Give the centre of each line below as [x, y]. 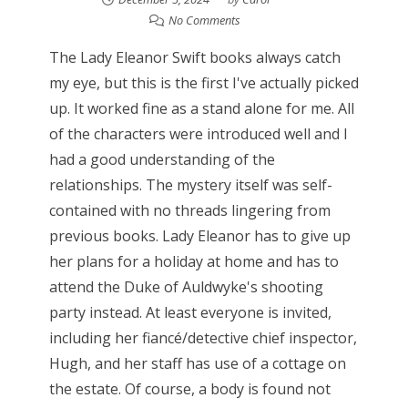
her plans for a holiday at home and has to [194, 262]
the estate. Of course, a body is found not [189, 389]
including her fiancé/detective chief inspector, [203, 338]
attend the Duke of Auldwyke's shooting [186, 287]
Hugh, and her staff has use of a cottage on [197, 364]
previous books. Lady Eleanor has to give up [199, 236]
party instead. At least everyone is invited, [190, 313]
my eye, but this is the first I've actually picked [204, 83]
